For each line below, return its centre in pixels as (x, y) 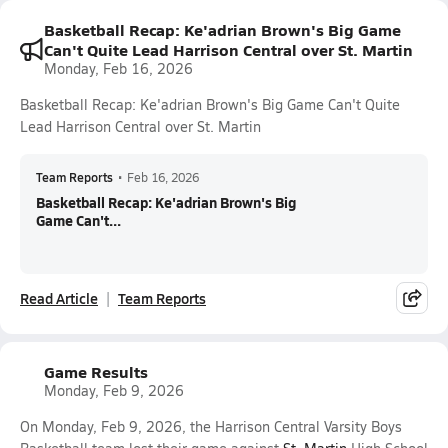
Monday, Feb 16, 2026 (118, 68)
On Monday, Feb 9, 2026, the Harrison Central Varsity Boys (211, 426)
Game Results (96, 371)
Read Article (59, 298)
